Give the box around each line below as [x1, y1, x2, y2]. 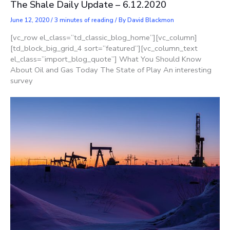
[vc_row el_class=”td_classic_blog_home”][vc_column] [10, 32, 197, 43]
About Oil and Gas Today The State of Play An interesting [10, 64, 212, 75]
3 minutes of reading [54, 16, 113, 25]
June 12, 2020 [10, 16, 51, 25]
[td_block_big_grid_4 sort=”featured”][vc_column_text [10, 43, 198, 53]
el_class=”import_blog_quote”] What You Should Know [10, 53, 201, 64]
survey [10, 75, 33, 86]
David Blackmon [127, 16, 174, 25]
